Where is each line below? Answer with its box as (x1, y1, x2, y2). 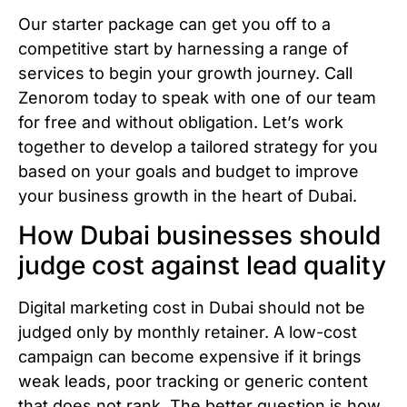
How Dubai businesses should (18, 220, 381, 252)
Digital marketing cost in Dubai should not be (18, 298, 365, 318)
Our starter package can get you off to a (18, 14, 331, 34)
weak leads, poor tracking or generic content (18, 372, 368, 392)
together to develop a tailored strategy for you (18, 136, 378, 156)
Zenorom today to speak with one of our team (18, 87, 376, 107)
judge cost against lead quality (18, 250, 386, 282)
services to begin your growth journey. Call (18, 63, 352, 83)
